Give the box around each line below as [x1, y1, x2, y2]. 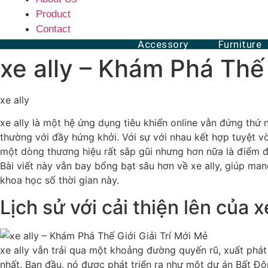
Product [36, 8, 71, 20]
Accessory [138, 38, 188, 50]
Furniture [218, 38, 261, 50]
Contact [36, 23, 71, 35]
